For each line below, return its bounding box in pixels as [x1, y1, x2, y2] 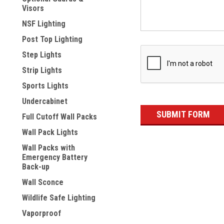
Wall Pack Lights [22, 127, 78, 137]
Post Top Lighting [22, 34, 82, 44]
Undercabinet [22, 96, 67, 106]
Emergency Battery [22, 152, 87, 162]
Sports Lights [22, 81, 68, 90]
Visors [22, 3, 44, 13]
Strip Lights [22, 65, 62, 75]
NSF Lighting [22, 19, 65, 28]
